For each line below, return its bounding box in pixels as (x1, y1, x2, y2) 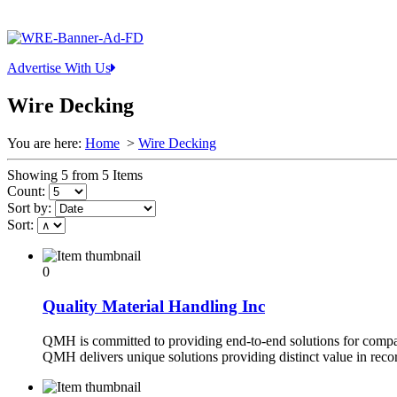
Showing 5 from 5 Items (7, 167, 143, 183)
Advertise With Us (7, 60, 111, 76)
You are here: (7, 136, 82, 152)
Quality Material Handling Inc (43, 296, 265, 315)
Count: (7, 183, 45, 199)
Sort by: (7, 200, 51, 216)
